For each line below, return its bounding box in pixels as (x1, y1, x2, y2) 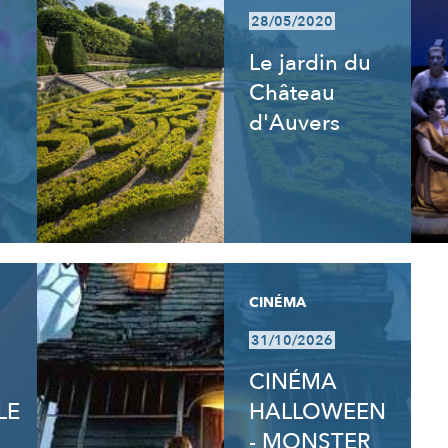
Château (248, 78, 335, 108)
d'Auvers (248, 108, 340, 138)
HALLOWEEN (248, 397, 386, 427)
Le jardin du (248, 48, 371, 78)
